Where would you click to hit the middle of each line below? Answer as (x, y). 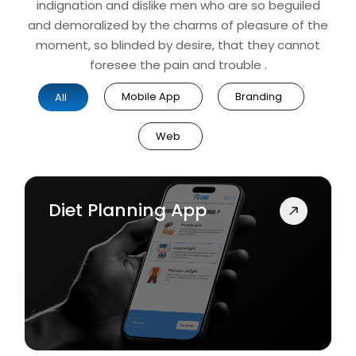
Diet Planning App (128, 211)
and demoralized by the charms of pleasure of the (178, 25)
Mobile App (151, 97)
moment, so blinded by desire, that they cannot (178, 44)
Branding (258, 97)
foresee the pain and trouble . (178, 64)
